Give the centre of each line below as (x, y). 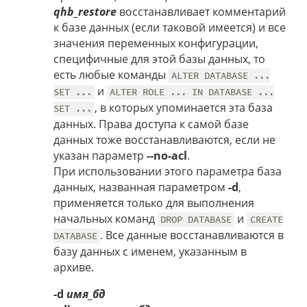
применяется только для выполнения (154, 203)
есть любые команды (111, 75)
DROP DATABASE (196, 220)
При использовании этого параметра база (168, 172)
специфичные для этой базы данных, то (159, 59)
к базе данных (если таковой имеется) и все (170, 28)
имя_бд (86, 294)
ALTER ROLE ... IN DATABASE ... (192, 92)
